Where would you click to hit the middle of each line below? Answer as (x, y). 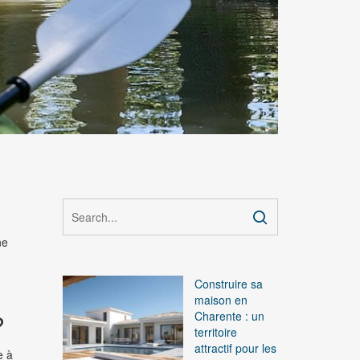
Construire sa (229, 284)
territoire (216, 332)
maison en (221, 300)
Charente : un (230, 316)
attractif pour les (236, 348)
